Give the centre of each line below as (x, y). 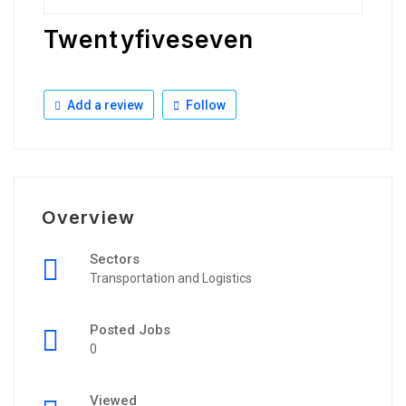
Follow (204, 105)
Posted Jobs (130, 330)
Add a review (104, 105)
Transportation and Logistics (171, 278)
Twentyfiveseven (149, 39)
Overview (88, 217)
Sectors (115, 259)
